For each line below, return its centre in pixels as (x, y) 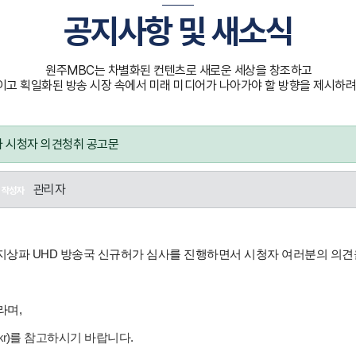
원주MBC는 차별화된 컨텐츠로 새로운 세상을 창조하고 (179, 70)
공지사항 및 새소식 (178, 31)
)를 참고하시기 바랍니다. (70, 338)
